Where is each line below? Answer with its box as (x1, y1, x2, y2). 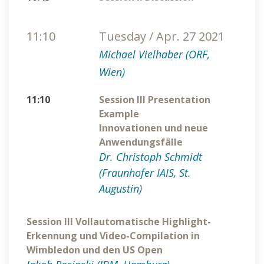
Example (98, 107, 144, 121)
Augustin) (98, 181, 142, 196)
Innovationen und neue (98, 121, 208, 135)
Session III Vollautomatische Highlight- (27, 215, 211, 229)
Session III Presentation (98, 93, 210, 107)
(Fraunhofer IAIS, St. (98, 166, 191, 180)
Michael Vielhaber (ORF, (98, 47, 210, 62)
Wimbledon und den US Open (27, 243, 167, 257)
